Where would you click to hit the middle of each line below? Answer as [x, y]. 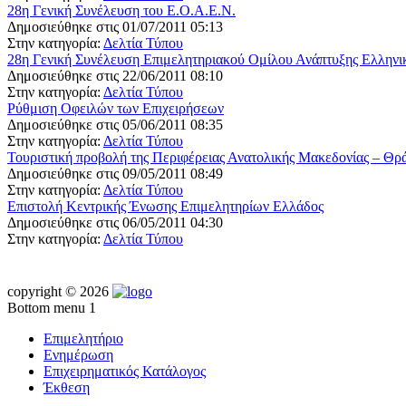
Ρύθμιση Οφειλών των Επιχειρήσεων [116, 108]
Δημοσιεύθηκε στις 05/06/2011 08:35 [115, 124]
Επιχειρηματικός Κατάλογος [125, 371]
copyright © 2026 [58, 291]
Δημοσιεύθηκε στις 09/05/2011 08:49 [115, 173]
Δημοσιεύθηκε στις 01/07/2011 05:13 [115, 26]
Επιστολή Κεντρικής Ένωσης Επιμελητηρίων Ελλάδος [165, 206]
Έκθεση [67, 387]
